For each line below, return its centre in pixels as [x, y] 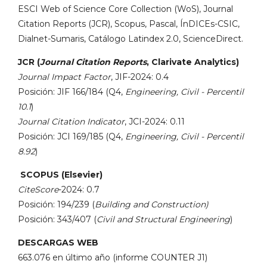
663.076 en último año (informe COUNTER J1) [113, 257]
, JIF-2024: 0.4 [140, 77]
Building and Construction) [152, 204]
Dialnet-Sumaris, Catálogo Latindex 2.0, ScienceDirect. [131, 39]
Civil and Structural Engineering [163, 219]
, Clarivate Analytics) [193, 62]
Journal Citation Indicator [71, 122]
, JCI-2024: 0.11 [155, 122]
